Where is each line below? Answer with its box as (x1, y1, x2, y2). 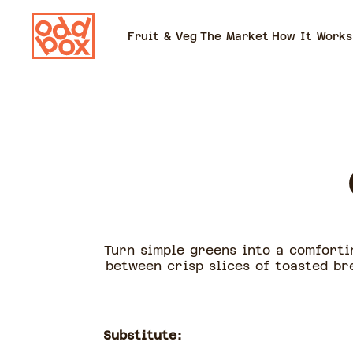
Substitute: (102, 328, 182, 343)
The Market (200, 29, 269, 43)
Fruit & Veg (128, 29, 197, 43)
